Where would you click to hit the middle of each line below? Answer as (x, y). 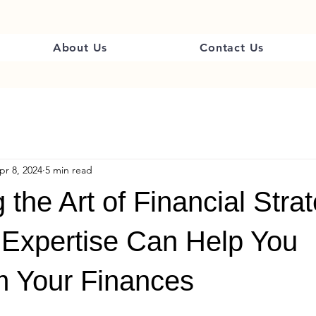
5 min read (69, 170)
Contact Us (232, 48)
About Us (80, 48)
